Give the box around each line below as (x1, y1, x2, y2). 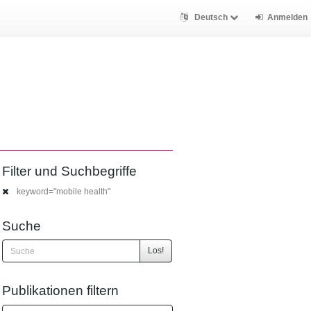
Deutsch (192, 12, 230, 22)
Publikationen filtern (2, 283, 119, 298)
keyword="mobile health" (14, 186, 110, 196)
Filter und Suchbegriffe (2, 164, 137, 178)
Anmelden (267, 12, 308, 22)
